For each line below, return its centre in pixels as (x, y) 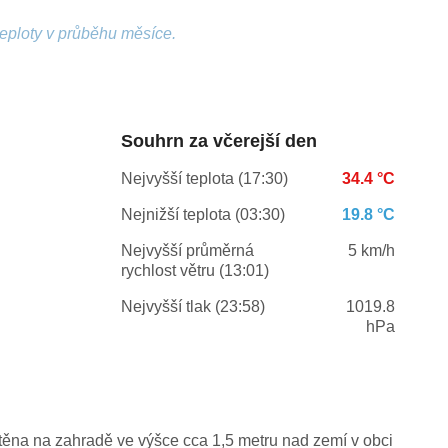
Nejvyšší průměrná (187, 251)
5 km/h (371, 251)
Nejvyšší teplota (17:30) (204, 179)
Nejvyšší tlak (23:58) (192, 307)
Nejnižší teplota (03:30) (202, 215)
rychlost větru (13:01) (194, 271)
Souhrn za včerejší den (218, 141)
